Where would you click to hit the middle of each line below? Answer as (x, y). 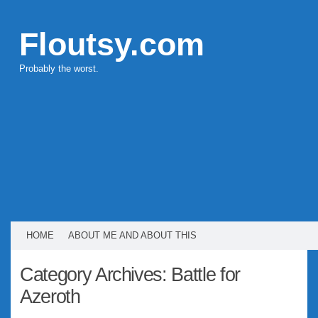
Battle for (205, 275)
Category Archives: (96, 275)
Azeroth (50, 297)
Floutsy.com (111, 44)
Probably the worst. (59, 68)
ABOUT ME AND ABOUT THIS (132, 235)
